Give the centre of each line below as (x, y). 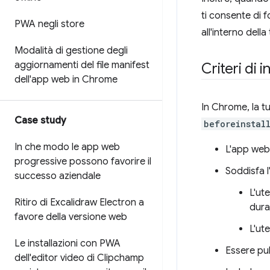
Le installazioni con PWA (67, 243)
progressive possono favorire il (83, 162)
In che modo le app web (67, 147)
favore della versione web (71, 217)
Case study (40, 121)
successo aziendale (58, 176)
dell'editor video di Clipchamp (79, 258)
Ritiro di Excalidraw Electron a (79, 202)
